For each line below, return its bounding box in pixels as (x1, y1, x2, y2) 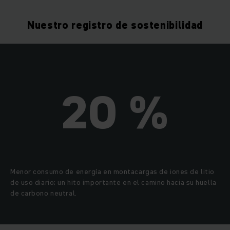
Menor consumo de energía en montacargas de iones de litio (10, 166, 215, 177)
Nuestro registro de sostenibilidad (27, 18, 203, 33)
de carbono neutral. (10, 188, 77, 199)
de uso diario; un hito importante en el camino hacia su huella (10, 177, 217, 188)
